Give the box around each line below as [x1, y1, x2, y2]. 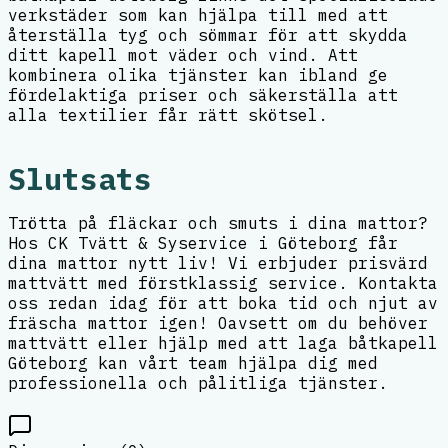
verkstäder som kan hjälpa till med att [8, 5, 388, 26]
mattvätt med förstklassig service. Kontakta [8, 272, 438, 293]
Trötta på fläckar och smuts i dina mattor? [8, 212, 428, 233]
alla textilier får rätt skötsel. [8, 105, 328, 126]
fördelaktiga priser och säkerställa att [8, 85, 398, 106]
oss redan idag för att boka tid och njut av [8, 292, 438, 313]
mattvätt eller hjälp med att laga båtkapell [8, 332, 438, 353]
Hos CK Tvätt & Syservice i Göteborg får [8, 232, 398, 253]
